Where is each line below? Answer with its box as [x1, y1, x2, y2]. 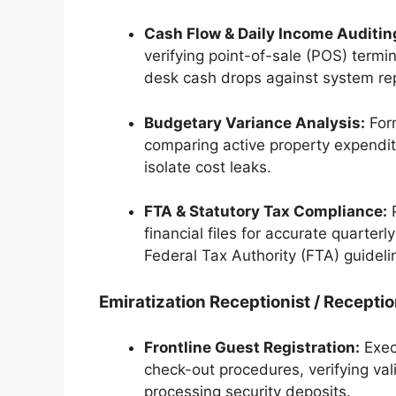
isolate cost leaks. [144, 157, 271, 176]
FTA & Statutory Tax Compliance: [144, 202, 387, 221]
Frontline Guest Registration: [144, 339, 360, 357]
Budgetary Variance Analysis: [144, 113, 365, 132]
